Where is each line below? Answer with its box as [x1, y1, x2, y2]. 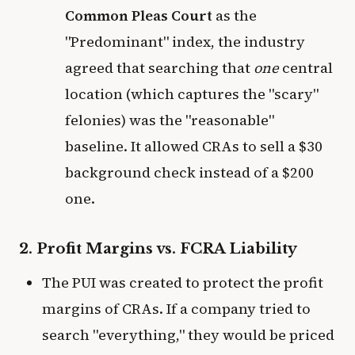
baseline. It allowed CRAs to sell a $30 [64, 136, 323, 157]
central [278, 58, 333, 78]
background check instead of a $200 [64, 162, 314, 183]
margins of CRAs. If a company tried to [41, 298, 311, 319]
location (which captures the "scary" [64, 84, 319, 105]
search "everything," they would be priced [41, 324, 334, 345]
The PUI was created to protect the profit [41, 272, 323, 292]
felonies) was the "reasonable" [64, 110, 274, 131]
